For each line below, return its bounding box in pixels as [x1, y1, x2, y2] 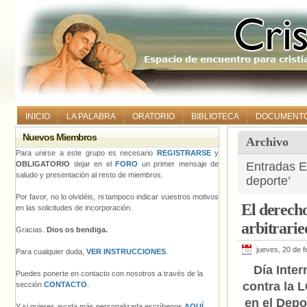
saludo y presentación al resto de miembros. [16, 171, 163, 179]
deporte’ [246, 174, 291, 188]
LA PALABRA [66, 112, 116, 121]
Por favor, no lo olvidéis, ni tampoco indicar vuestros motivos [16, 193, 219, 201]
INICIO [25, 112, 50, 121]
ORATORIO [132, 112, 175, 121]
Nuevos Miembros [23, 132, 97, 143]
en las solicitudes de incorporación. [16, 204, 132, 212]
